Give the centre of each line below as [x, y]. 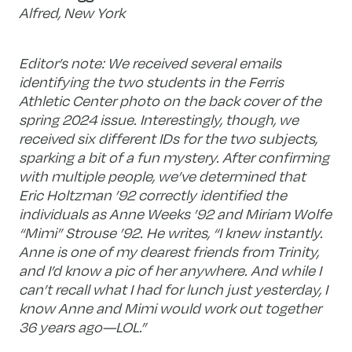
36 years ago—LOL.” [83, 326]
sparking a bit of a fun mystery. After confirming [174, 157]
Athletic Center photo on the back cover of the [170, 100]
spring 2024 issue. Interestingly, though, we [159, 119]
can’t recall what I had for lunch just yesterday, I [174, 289]
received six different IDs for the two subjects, [169, 138]
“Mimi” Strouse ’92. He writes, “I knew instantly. [171, 232]
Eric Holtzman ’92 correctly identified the [153, 194]
